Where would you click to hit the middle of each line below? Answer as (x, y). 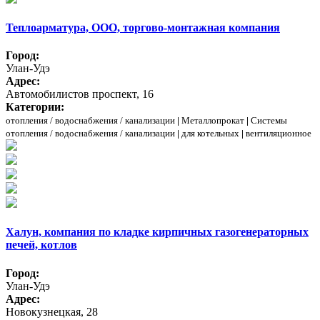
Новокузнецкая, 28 (52, 311)
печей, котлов (41, 245)
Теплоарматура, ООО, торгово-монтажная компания (143, 27)
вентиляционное (279, 134)
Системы (269, 121)
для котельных (210, 134)
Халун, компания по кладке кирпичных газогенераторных (157, 232)
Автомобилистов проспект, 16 (80, 94)
